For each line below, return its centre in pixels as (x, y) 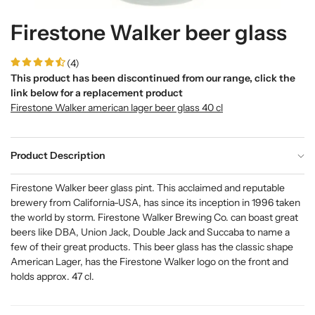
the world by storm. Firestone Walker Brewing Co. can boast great (154, 217)
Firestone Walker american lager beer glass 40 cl (117, 108)
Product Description (58, 155)
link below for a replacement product (97, 93)
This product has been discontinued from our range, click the (153, 78)
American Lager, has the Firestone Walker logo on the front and (149, 262)
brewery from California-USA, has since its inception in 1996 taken (155, 202)
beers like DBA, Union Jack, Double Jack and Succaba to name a (150, 232)
